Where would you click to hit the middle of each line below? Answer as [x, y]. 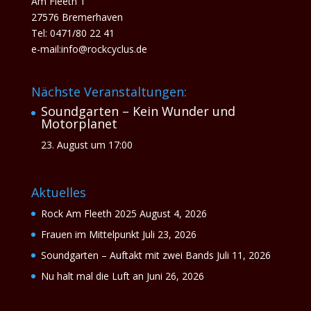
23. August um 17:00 [86, 145]
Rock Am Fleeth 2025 [89, 214]
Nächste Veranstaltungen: [109, 92]
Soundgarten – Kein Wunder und [138, 111]
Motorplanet [79, 124]
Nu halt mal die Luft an [92, 276]
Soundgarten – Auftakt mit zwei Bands [127, 255]
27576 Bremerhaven [77, 17]
